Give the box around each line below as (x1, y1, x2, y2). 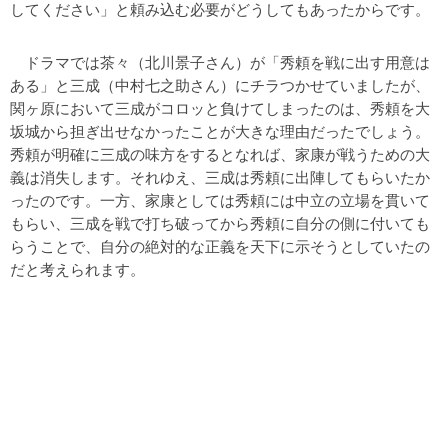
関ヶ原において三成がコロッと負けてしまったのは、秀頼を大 (10, 100, 430, 118)
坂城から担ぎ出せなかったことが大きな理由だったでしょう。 (10, 123, 430, 141)
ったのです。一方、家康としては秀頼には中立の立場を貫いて (10, 192, 430, 210)
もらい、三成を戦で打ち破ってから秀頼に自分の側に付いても (10, 215, 430, 233)
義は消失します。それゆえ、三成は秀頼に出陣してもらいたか (10, 169, 430, 187)
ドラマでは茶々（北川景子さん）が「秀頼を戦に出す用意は (10, 54, 430, 72)
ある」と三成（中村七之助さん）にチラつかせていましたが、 (10, 77, 430, 95)
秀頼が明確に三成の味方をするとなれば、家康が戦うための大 (10, 146, 430, 164)
